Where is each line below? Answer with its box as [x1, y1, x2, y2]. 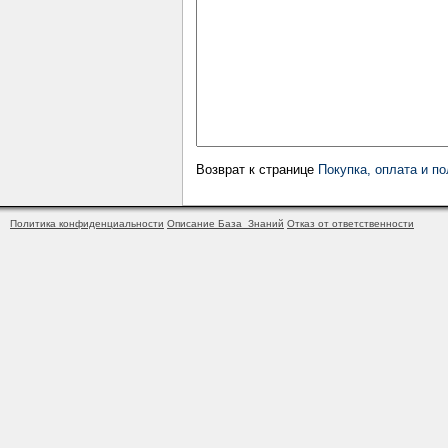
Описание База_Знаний [167, 217, 284, 229]
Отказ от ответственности [287, 217, 414, 229]
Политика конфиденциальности [10, 217, 164, 229]
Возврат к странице [196, 161, 318, 177]
